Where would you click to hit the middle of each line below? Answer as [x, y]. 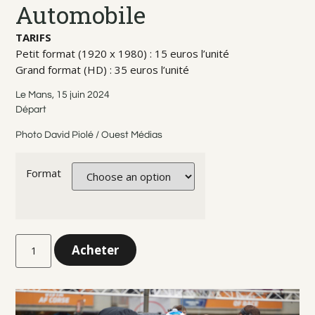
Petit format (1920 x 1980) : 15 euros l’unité [123, 53]
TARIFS [34, 37]
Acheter [96, 250]
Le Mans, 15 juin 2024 [63, 95]
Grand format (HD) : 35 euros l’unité [103, 70]
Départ [31, 110]
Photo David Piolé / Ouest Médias [89, 135]
